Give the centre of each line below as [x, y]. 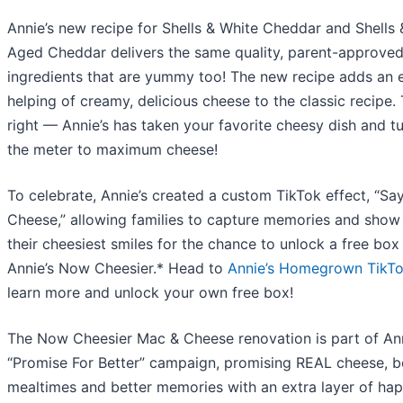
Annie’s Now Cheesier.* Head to [117, 268]
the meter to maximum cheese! [112, 149]
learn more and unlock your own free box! [150, 292]
